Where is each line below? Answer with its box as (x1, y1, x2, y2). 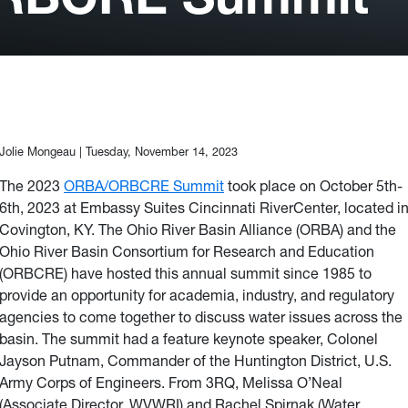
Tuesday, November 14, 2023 (86, 144, 238, 158)
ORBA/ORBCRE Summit (64, 176, 224, 195)
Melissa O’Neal (242, 372, 342, 392)
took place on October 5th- (224, 176, 403, 195)
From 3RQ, (168, 372, 242, 392)
